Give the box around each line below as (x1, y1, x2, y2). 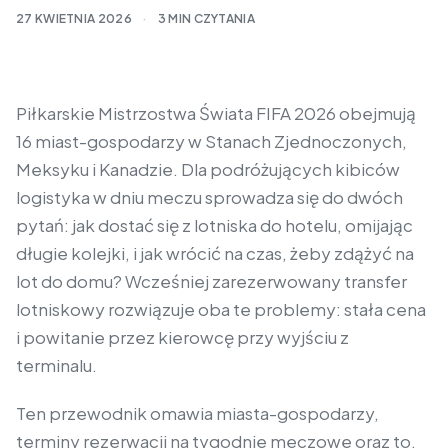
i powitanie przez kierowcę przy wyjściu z (16, 326, 349, 348)
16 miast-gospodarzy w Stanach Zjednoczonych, (16, 130, 407, 152)
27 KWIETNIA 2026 (16, 11, 135, 26)
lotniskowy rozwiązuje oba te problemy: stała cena (16, 298, 426, 320)
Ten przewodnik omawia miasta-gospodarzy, (16, 402, 379, 424)
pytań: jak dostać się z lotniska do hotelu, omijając (16, 214, 413, 236)
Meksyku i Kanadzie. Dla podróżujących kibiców (16, 158, 400, 180)
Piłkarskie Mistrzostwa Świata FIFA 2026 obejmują (16, 102, 416, 124)
